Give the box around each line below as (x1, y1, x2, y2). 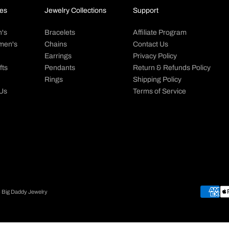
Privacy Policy (132, 52, 177, 60)
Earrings (44, 52, 72, 60)
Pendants (44, 64, 75, 72)
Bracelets (44, 29, 75, 37)
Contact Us (132, 40, 168, 49)
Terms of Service (132, 87, 186, 96)
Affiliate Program (132, 29, 187, 37)
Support (132, 7, 158, 15)
